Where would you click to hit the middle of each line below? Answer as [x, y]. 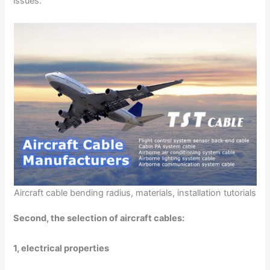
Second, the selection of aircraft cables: [99, 218]
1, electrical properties [61, 249]
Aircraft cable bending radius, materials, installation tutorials [135, 193]
